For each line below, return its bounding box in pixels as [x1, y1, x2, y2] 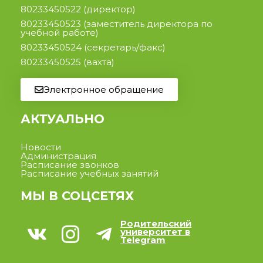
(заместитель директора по [81, 18, 213, 30]
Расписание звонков [21, 159, 119, 171]
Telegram [120, 235, 166, 246]
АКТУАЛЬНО [21, 112, 104, 127]
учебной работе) [21, 27, 99, 39]
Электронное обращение [43, 84, 164, 96]
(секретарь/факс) [82, 42, 166, 53]
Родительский [120, 218, 192, 230]
